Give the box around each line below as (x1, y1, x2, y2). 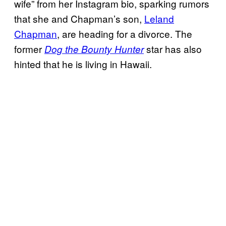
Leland (144, 12, 174, 26)
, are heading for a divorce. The (57, 27, 192, 41)
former (14, 42, 42, 56)
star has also (144, 42, 202, 56)
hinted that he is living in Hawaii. (14, 57, 152, 71)
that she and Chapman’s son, (14, 12, 144, 26)
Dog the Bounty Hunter (44, 42, 144, 56)
